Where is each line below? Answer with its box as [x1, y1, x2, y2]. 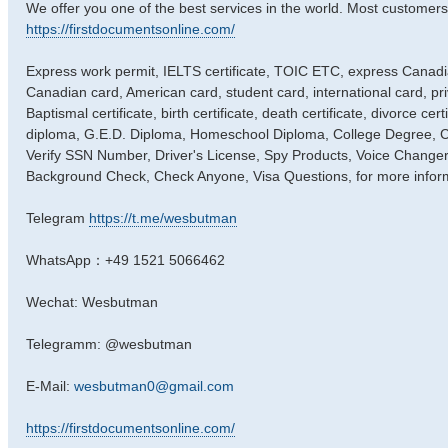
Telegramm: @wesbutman [26, 336, 192, 352]
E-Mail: [26, 378, 74, 394]
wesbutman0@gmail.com [74, 378, 234, 394]
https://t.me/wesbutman [89, 210, 237, 226]
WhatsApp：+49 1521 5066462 [26, 252, 225, 268]
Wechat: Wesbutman [26, 294, 158, 310]
